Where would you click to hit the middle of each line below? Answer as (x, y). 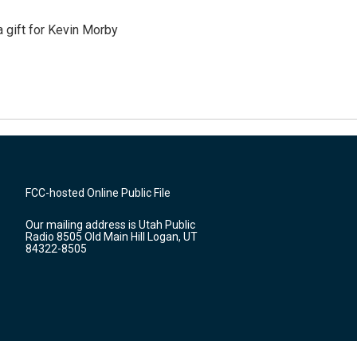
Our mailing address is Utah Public (110, 225)
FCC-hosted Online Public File (98, 193)
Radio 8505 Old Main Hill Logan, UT (112, 237)
